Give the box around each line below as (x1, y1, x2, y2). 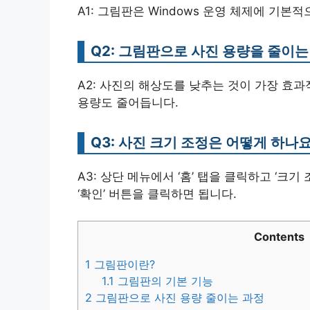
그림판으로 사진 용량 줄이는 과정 (92, 290, 264, 304)
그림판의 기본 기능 (114, 273, 214, 288)
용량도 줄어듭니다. (77, 95, 179, 110)
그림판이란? (91, 257, 155, 271)
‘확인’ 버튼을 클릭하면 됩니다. (77, 187, 237, 201)
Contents (253, 229, 304, 244)
